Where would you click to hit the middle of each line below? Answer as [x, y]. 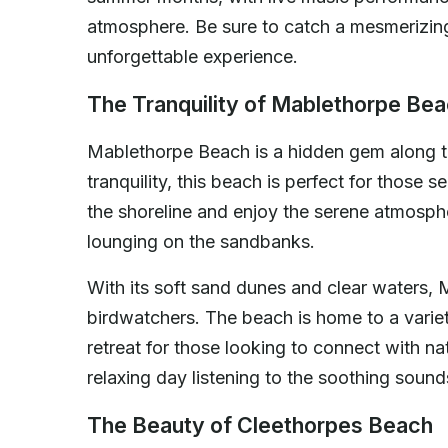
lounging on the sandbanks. [201, 241]
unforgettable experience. [192, 56]
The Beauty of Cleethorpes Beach [260, 424]
